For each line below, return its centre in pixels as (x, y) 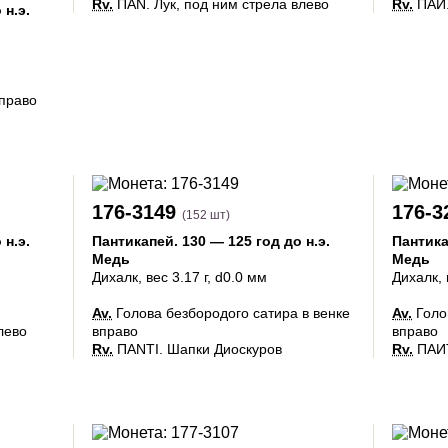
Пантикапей (133, 241)
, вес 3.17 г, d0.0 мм (202, 277)
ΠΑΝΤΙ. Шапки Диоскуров (197, 349)
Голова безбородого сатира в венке (231, 313)
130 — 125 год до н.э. (256, 241)
